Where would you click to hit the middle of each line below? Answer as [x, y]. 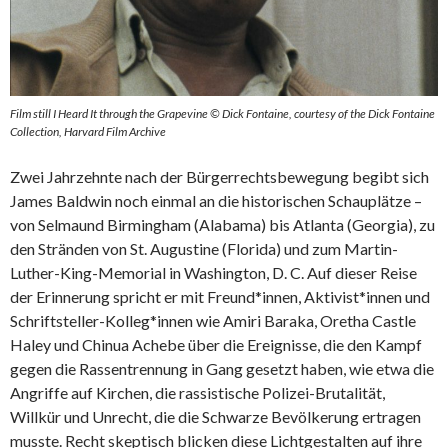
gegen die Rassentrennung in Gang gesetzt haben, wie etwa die [222, 369]
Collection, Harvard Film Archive [88, 132]
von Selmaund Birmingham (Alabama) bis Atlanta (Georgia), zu [222, 225]
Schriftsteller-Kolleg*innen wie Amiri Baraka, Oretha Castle [213, 321]
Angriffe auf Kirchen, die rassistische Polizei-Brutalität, [197, 393]
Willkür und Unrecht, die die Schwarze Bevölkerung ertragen [215, 417]
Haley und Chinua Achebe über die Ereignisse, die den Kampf [216, 345]
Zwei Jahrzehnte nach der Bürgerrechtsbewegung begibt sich [219, 177]
